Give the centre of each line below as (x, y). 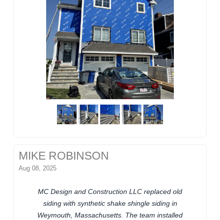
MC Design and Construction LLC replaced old (110, 192)
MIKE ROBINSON (64, 156)
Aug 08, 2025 (38, 168)
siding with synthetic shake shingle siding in (110, 204)
